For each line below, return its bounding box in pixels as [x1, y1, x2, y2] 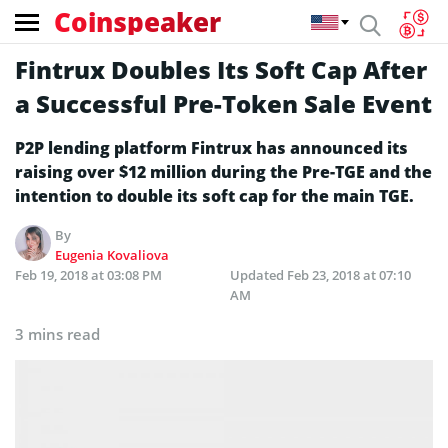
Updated [230, 266, 287, 284]
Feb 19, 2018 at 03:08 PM [15, 266, 162, 284]
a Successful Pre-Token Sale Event [15, 87, 432, 120]
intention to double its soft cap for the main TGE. [15, 185, 414, 207]
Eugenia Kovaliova [55, 246, 170, 264]
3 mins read [15, 324, 100, 344]
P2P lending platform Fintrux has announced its [15, 137, 408, 159]
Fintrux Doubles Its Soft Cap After [15, 53, 427, 86]
